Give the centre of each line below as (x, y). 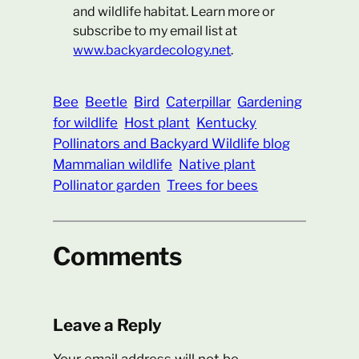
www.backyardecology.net (152, 50)
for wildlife (86, 122)
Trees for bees (213, 185)
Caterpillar (199, 101)
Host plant (157, 122)
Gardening (270, 101)
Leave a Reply (108, 325)
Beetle (107, 101)
